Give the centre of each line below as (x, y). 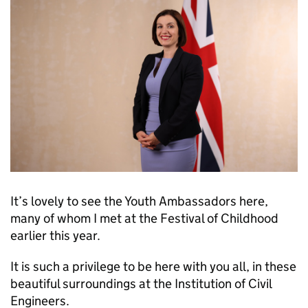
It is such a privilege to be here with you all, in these (153, 266)
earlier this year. (55, 235)
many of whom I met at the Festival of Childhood (144, 218)
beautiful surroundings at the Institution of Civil (141, 284)
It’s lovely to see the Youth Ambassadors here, (139, 201)
